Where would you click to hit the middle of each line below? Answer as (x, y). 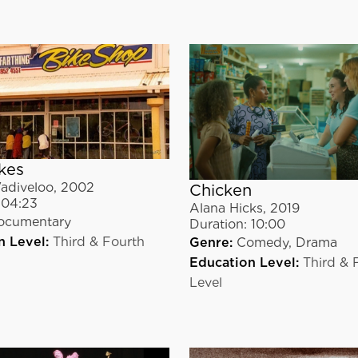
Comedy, (266, 243)
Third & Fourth (99, 242)
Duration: (218, 225)
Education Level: (244, 263)
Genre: (211, 243)
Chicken (220, 191)
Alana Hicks (226, 209)
